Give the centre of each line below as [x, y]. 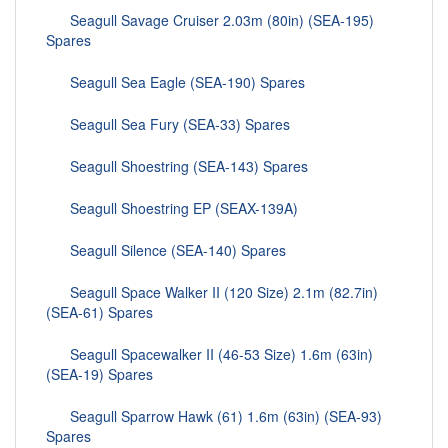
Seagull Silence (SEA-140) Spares [166, 250]
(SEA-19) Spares [99, 374]
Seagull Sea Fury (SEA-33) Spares [168, 124]
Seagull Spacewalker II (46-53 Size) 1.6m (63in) [209, 354]
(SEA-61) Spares [99, 312]
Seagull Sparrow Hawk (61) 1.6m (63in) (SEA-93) [214, 416]
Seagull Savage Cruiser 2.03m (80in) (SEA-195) [210, 20]
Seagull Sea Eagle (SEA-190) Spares [175, 82]
